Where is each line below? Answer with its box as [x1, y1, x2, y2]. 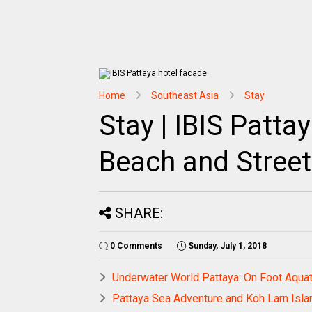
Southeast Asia [151, 90, 219, 101]
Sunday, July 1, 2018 [188, 241, 267, 251]
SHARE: [115, 205, 163, 221]
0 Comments [110, 241, 162, 251]
